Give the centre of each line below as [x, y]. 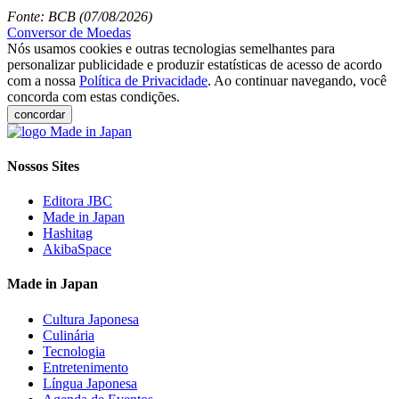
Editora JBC [77, 201]
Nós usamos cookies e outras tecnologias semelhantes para [171, 48]
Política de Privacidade [143, 80]
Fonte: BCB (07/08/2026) [80, 16]
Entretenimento [85, 367]
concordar [40, 114]
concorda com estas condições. [94, 96]
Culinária [69, 335]
